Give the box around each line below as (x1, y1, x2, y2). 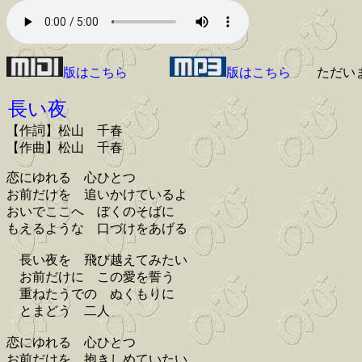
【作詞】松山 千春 (6, 124, 123, 138)
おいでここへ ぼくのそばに (6, 204, 175, 219)
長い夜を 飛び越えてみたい (6, 253, 187, 267)
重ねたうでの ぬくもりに (6, 287, 175, 301)
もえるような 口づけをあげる (6, 221, 187, 236)
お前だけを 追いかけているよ (6, 187, 187, 202)
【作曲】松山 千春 (6, 141, 123, 155)
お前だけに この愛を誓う (6, 270, 175, 284)
